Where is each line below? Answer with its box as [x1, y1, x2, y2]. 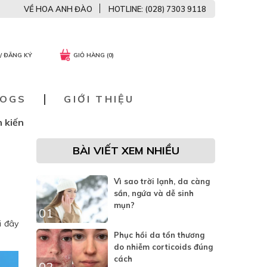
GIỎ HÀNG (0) [73, 51, 114, 60]
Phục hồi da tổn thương [114, 230, 204, 240]
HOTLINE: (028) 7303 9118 [108, 4, 206, 14]
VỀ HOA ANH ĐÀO [24, 4, 92, 14]
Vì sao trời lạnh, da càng [114, 176, 210, 186]
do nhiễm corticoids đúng [114, 242, 213, 252]
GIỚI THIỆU [64, 93, 135, 105]
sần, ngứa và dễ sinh [114, 188, 194, 198]
